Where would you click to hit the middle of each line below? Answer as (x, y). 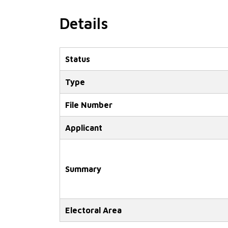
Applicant (84, 128)
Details (84, 23)
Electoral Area (93, 210)
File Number (89, 105)
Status (78, 59)
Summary (83, 169)
